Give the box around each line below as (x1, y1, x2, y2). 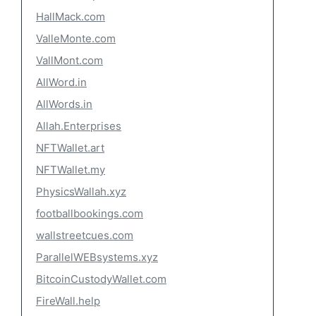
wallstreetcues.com (36, 229, 133, 242)
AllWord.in (36, 75, 87, 89)
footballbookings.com (36, 207, 143, 220)
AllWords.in (36, 97, 92, 111)
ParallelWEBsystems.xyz (36, 250, 158, 264)
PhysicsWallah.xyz (36, 185, 126, 198)
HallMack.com (36, 10, 105, 23)
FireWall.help (36, 294, 100, 308)
